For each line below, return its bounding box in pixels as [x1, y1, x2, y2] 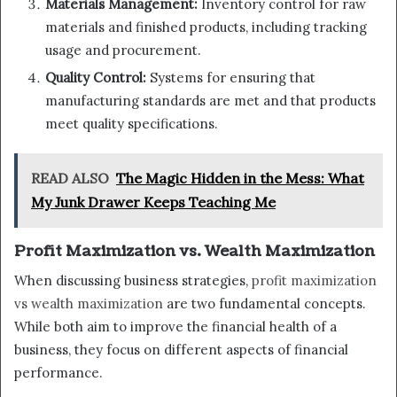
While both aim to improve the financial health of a [14, 317, 337, 335]
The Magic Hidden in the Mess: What [116, 169, 364, 188]
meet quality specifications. [45, 115, 218, 133]
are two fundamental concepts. [163, 294, 366, 312]
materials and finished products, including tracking [45, 19, 367, 36]
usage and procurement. [45, 42, 201, 59]
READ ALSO [31, 169, 109, 188]
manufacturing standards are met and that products [45, 92, 376, 110]
